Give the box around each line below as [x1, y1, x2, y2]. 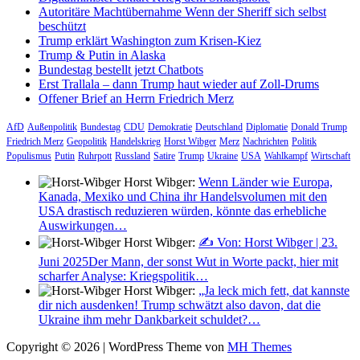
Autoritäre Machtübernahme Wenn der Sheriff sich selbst [39, 4, 326, 18]
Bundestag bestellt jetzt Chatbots [39, 62, 203, 76]
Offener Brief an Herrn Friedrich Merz [39, 91, 234, 105]
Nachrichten [243, 135, 288, 147]
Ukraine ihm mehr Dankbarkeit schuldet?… [39, 312, 260, 326]
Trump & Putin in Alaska [39, 47, 166, 62]
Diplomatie [246, 121, 288, 133]
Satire [153, 149, 175, 162]
